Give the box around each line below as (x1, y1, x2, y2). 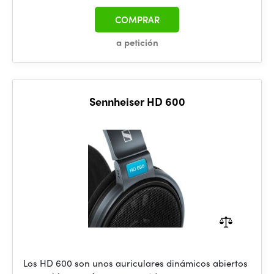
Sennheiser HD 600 (89, 94, 185, 109)
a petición (116, 35, 158, 49)
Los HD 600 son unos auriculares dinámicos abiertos (23, 256, 248, 270)
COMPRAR (114, 13, 160, 26)
